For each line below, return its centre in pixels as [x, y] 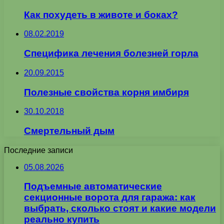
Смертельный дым [69, 131]
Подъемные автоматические [93, 186]
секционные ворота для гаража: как [110, 197]
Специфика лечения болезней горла [111, 53]
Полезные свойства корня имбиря [106, 92]
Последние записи [38, 150]
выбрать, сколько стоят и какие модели [120, 208]
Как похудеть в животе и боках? [101, 14]
